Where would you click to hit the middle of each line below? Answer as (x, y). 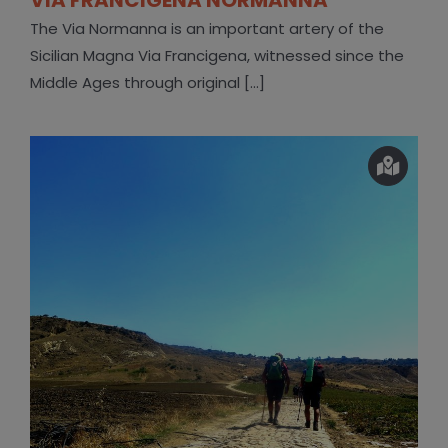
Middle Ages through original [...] (147, 82)
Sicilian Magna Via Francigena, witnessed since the (216, 55)
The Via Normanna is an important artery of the (206, 28)
